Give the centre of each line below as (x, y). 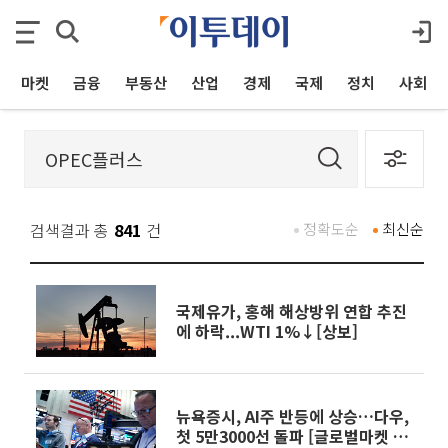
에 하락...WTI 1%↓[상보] (267, 331)
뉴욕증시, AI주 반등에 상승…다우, (292, 416)
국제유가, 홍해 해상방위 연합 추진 (291, 311)
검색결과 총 (69, 230)
